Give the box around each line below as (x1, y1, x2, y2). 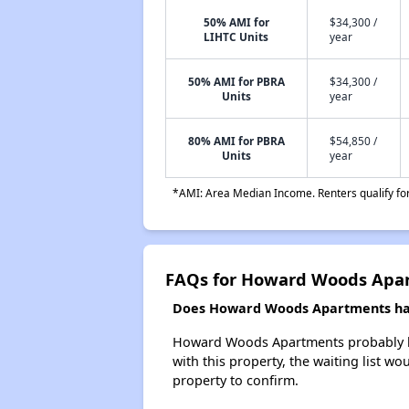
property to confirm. (172, 372, 299, 389)
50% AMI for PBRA (187, 74, 285, 89)
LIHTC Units (204, 29, 269, 44)
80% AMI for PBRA (187, 133, 285, 148)
